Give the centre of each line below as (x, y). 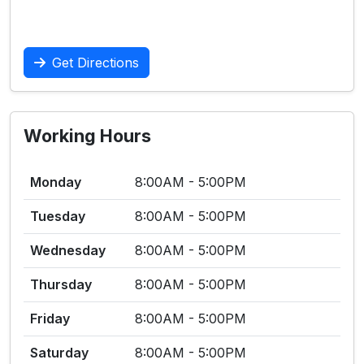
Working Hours (87, 136)
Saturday (59, 353)
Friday (50, 318)
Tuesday (58, 216)
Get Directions (95, 63)
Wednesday (68, 250)
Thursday (61, 284)
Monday (56, 182)
